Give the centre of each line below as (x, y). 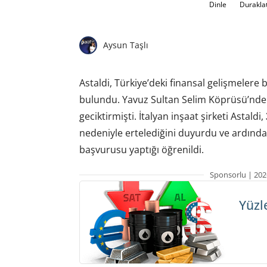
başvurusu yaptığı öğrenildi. (141, 149)
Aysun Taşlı (125, 45)
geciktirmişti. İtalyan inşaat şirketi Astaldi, (172, 116)
